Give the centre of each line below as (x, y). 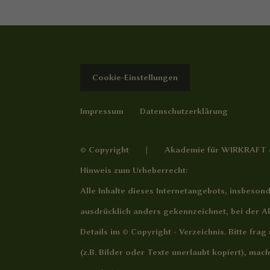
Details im (101, 231)
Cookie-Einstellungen (135, 77)
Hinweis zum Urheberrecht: (134, 170)
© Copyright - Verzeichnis (173, 231)
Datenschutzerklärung (184, 111)
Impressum (102, 111)
